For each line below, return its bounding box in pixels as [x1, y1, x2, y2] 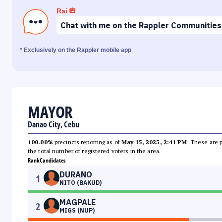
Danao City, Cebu [28, 119, 79, 130]
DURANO [59, 169, 92, 180]
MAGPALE [59, 197, 96, 208]
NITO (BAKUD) [59, 179, 102, 187]
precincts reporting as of [53, 138, 122, 146]
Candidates [40, 156, 65, 165]
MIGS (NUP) [59, 207, 95, 215]
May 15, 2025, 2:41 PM [121, 138, 187, 146]
